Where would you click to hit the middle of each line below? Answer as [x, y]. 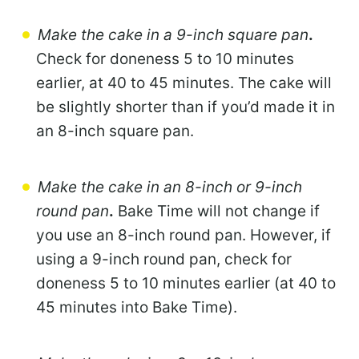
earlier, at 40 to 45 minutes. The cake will [184, 83]
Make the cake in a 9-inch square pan [173, 35]
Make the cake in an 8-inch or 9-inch [170, 188]
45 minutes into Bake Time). [137, 308]
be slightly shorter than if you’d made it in [186, 107]
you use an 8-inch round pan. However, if [184, 236]
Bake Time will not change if [217, 212]
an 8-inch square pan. [115, 131]
